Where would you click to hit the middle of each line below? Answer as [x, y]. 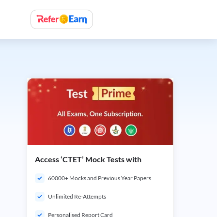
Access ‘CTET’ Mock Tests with [88, 159]
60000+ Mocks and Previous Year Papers [100, 178]
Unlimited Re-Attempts [77, 196]
